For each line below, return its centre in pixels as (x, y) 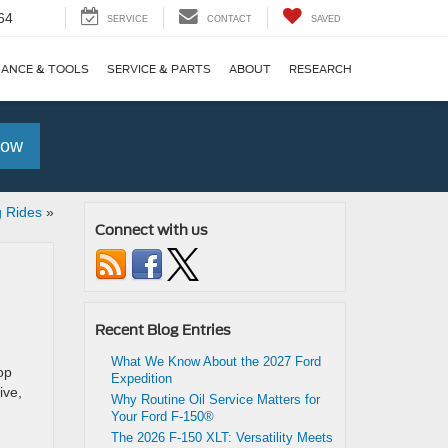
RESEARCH (320, 69)
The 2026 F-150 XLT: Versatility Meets (221, 437)
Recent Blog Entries (162, 330)
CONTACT (229, 19)
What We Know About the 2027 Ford (215, 361)
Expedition (141, 378)
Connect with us (151, 230)
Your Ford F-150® (164, 416)
